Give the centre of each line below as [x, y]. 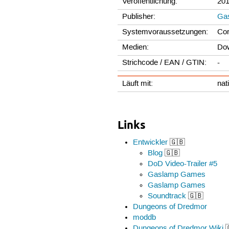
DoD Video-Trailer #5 [183, 164]
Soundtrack [167, 196]
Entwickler [150, 142]
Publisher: [139, 17]
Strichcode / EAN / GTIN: [165, 63]
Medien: [136, 47]
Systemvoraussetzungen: [165, 32]
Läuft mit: [138, 84]
